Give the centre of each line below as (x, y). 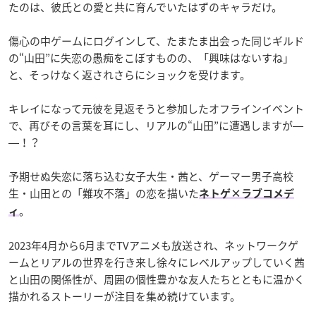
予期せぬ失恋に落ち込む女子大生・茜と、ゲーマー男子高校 (151, 177)
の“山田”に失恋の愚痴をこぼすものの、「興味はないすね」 (151, 58)
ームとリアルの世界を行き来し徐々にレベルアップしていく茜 (157, 263)
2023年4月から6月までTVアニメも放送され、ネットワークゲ (153, 246)
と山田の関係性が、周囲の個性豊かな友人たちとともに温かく (157, 280)
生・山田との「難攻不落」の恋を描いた (104, 194)
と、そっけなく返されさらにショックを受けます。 (129, 75)
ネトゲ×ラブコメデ (247, 194)
